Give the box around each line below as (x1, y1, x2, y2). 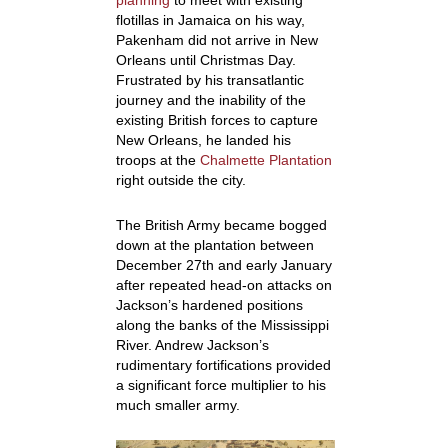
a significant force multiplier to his (115, 377, 326, 394)
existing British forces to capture (115, 112, 318, 129)
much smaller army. (115, 397, 240, 414)
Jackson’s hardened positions (115, 297, 303, 314)
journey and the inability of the (115, 92, 306, 109)
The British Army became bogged (115, 217, 327, 234)
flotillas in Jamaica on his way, (115, 12, 305, 29)
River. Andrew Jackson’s (115, 337, 269, 354)
